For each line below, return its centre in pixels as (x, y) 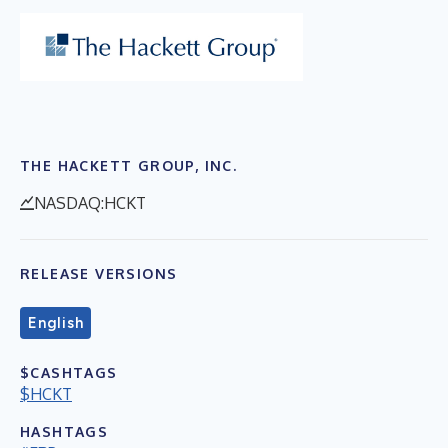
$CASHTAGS (69, 372)
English (56, 322)
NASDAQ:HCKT (90, 202)
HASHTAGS (64, 431)
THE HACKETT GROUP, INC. (129, 165)
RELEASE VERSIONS (99, 273)
